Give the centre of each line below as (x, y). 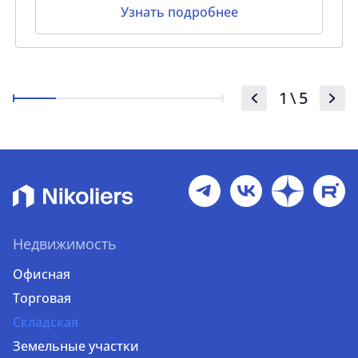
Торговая (42, 298)
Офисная (42, 274)
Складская (46, 322)
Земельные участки (76, 346)
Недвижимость (65, 244)
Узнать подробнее (179, 12)
